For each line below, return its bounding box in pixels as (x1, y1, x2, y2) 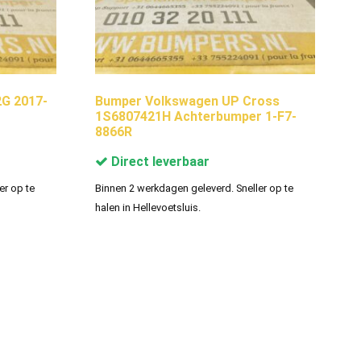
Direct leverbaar (107, 153, 210, 169)
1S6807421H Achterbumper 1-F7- (94, 108, 297, 124)
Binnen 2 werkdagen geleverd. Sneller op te (94, 181, 293, 194)
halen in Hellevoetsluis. (94, 201, 201, 214)
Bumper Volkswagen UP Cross (94, 93, 280, 109)
